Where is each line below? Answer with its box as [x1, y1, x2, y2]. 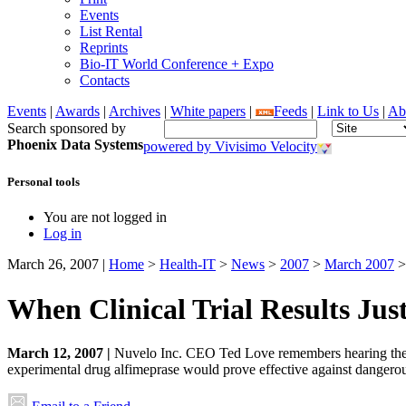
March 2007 [324, 256, 394, 273]
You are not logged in [43, 209, 167, 226]
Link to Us [317, 102, 379, 119]
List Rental [80, 23, 142, 39]
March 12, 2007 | [7, 345, 111, 362]
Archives [109, 102, 160, 119]
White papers [170, 102, 246, 119]
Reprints [80, 39, 128, 55]
